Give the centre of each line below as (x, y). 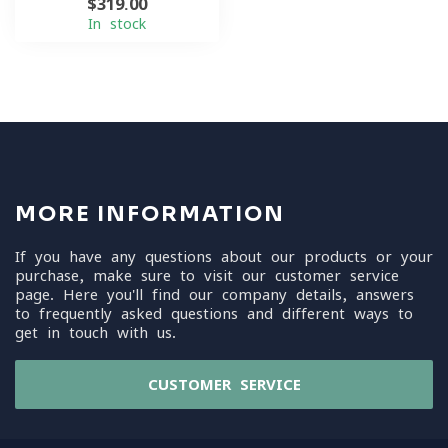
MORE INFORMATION (150, 214)
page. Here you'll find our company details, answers (214, 294)
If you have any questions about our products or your (224, 256)
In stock (117, 24)
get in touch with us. (95, 332)
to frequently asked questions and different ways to (214, 313)
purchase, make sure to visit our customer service (207, 275)
